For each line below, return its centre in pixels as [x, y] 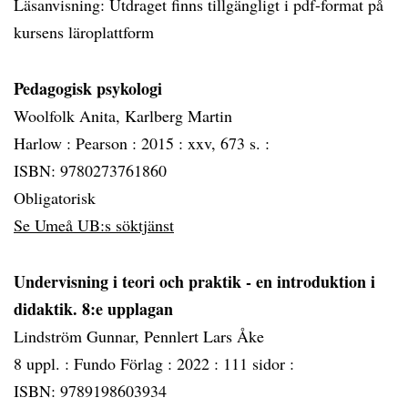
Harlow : [45, 143]
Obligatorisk [55, 198]
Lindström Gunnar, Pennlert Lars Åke [139, 336]
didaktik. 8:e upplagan [93, 309]
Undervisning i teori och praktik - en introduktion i [194, 281]
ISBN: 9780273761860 [90, 170]
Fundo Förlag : [125, 363]
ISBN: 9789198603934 [90, 391]
